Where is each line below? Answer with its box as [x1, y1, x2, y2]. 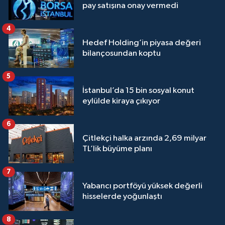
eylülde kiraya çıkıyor [82, 97, 160, 106]
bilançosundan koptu [82, 49, 161, 58]
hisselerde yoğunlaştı [82, 192, 162, 201]
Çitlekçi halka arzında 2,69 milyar [82, 134, 206, 143]
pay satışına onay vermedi [82, 2, 178, 11]
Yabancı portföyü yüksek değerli [82, 182, 202, 191]
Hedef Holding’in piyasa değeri [82, 39, 201, 48]
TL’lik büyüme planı [82, 145, 152, 154]
